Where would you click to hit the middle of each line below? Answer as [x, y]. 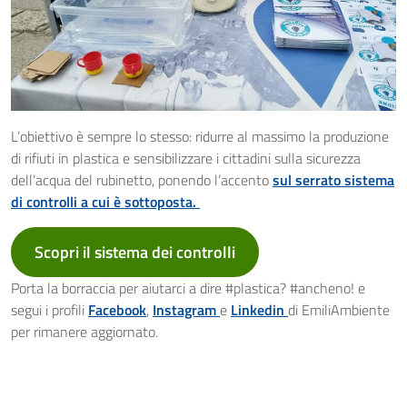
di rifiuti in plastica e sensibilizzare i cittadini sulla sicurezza [186, 158]
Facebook [117, 309]
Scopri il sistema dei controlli [134, 252]
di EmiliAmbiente [339, 309]
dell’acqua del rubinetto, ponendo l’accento [142, 179]
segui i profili [50, 309]
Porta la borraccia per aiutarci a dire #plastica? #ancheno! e [188, 288]
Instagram [186, 309]
